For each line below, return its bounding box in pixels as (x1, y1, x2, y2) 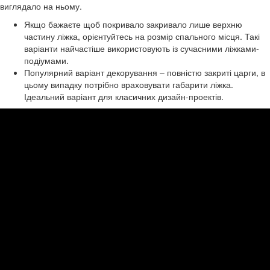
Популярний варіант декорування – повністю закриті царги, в (24, 66, 265, 79)
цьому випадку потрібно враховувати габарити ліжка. (24, 78, 233, 91)
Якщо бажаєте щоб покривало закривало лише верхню (24, 18, 242, 31)
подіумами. (24, 54, 69, 67)
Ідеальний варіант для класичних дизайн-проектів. (24, 90, 224, 103)
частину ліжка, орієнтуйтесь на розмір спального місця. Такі (24, 30, 260, 43)
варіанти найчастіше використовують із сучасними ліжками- (24, 42, 259, 55)
